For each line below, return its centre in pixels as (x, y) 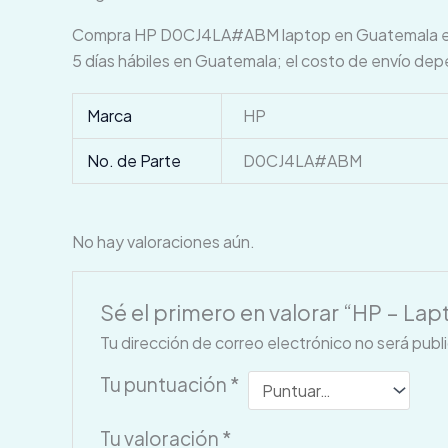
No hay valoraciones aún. (163, 242)
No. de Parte (134, 161)
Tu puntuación (164, 384)
